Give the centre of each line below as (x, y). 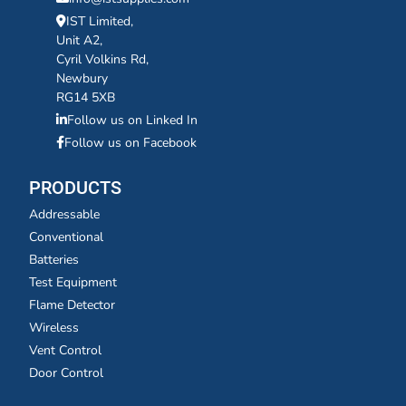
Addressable (64, 214)
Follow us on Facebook (130, 143)
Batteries (54, 260)
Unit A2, (79, 40)
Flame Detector (72, 305)
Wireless (54, 328)
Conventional (66, 237)
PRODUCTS (75, 188)
